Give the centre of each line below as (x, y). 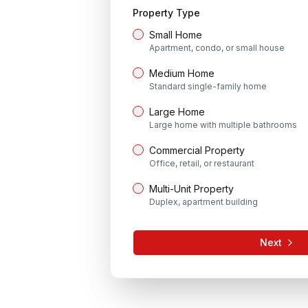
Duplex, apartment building (203, 202)
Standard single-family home (208, 86)
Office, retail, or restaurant (202, 163)
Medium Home (182, 73)
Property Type (166, 13)
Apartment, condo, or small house (217, 48)
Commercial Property (197, 150)
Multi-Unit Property (191, 189)
